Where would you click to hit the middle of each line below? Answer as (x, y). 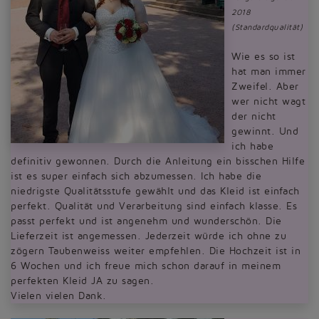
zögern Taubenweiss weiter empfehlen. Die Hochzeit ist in (156, 251)
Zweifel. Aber (265, 87)
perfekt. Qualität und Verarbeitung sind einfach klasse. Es (154, 206)
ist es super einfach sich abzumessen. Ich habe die (136, 176)
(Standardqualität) (267, 27)
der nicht (254, 116)
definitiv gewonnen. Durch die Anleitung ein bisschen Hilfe (158, 161)
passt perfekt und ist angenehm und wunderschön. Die (146, 221)
